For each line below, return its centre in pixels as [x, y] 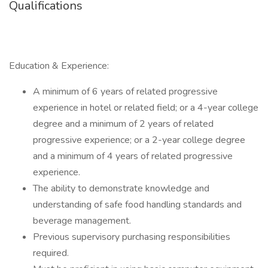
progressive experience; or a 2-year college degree [139, 140]
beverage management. [82, 221]
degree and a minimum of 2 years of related [123, 124]
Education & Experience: [59, 66]
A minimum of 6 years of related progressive [125, 92]
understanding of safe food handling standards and [137, 205]
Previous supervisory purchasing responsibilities [132, 237]
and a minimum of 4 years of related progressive [133, 156]
